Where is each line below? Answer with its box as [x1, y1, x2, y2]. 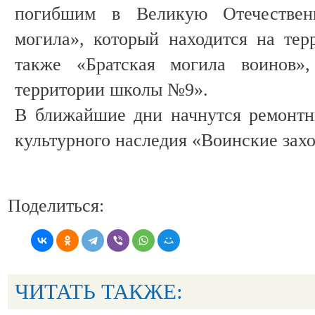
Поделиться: [8, 195, 104, 216]
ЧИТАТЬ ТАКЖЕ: [15, 278, 183, 304]
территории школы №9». [15, 79, 208, 100]
